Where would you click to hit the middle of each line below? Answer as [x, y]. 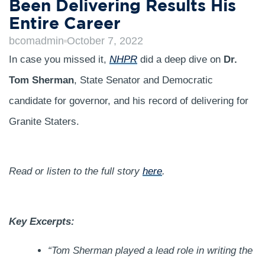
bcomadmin [36, 41]
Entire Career [65, 24]
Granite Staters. [44, 122]
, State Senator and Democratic [143, 80]
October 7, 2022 [105, 41]
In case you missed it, [59, 59]
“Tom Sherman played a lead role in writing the [150, 251]
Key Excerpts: [42, 221]
